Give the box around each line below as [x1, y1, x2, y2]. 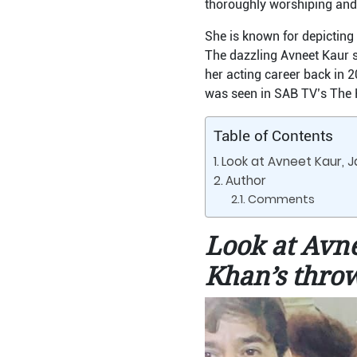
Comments [248, 191, 316, 207]
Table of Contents [213, 127, 333, 145]
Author [225, 172, 266, 189]
